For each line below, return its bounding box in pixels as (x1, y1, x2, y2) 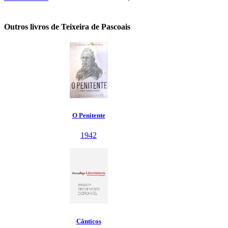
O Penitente (72, 111, 105, 119)
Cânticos (76, 217, 101, 225)
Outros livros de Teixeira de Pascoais (4, 22, 130, 31)
